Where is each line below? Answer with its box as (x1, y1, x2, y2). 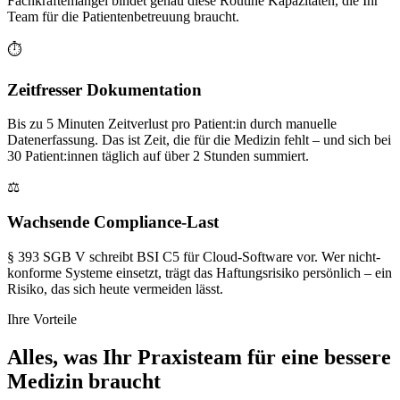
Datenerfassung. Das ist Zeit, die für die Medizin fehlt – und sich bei (7, 132, 391, 148)
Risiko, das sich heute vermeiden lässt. (7, 280, 223, 296)
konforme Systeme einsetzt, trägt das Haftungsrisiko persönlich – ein (7, 264, 392, 280)
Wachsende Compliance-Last (7, 212, 219, 232)
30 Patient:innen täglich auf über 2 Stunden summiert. (7, 148, 309, 164)
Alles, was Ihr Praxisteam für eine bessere (7, 345, 391, 369)
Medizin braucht (7, 369, 161, 393)
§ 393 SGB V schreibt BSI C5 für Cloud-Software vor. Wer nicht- (7, 248, 380, 264)
